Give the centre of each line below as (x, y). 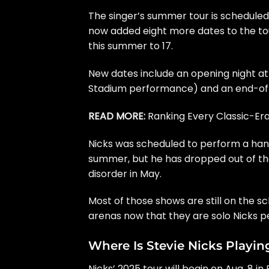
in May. (144, 174)
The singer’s (118, 16)
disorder (108, 174)
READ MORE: (117, 116)
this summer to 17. (131, 46)
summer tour (178, 16)
